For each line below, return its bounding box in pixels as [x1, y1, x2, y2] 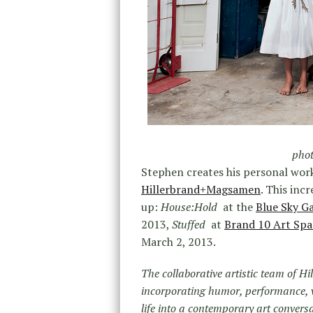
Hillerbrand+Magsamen [141, 182, 261, 198]
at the [217, 199, 256, 215]
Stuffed [172, 217, 205, 233]
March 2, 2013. [141, 234, 216, 250]
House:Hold [161, 199, 217, 215]
